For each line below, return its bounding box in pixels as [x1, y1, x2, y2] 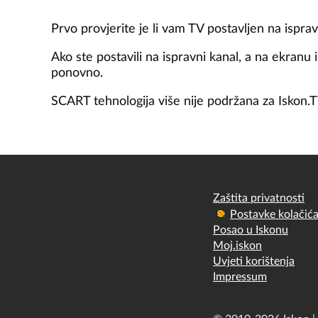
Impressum [213, 270, 267, 283]
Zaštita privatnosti [213, 192, 305, 204]
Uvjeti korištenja [213, 255, 295, 267]
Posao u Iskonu [213, 224, 288, 236]
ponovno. [51, 66, 103, 79]
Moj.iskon [213, 239, 262, 251]
